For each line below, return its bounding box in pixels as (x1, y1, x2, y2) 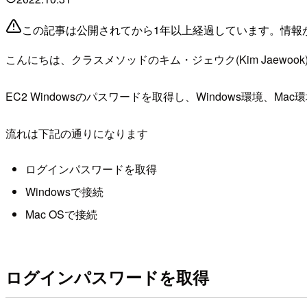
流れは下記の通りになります (5, 125, 148, 142)
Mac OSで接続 (25, 206, 97, 223)
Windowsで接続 (25, 183, 103, 199)
